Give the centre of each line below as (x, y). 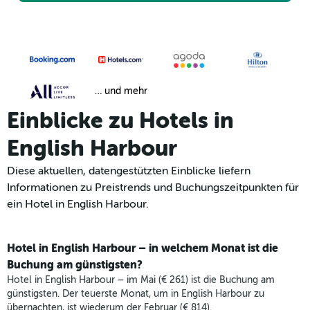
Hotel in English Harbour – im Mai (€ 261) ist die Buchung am (141, 280)
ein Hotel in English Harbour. (78, 204)
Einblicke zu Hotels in (120, 121)
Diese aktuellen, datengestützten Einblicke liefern (129, 171)
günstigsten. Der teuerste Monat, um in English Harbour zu (136, 294)
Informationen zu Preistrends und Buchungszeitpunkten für (153, 188)
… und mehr (121, 91)
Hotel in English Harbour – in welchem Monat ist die (143, 248)
